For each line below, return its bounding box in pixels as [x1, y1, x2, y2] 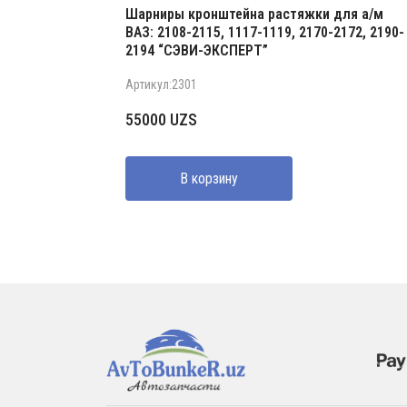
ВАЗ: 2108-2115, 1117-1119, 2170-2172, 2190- [125, 23, 404, 41]
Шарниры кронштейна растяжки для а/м [125, 5, 383, 23]
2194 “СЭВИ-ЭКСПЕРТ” [125, 41, 268, 59]
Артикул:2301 [125, 76, 197, 92]
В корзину [180, 169, 238, 187]
